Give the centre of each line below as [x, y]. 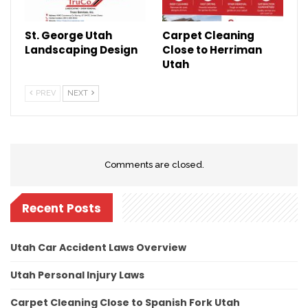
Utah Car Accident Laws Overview [98, 248]
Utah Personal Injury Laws [77, 275]
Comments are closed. [154, 164]
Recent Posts [62, 208]
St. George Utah [68, 35]
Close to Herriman [212, 49]
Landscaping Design [81, 49]
